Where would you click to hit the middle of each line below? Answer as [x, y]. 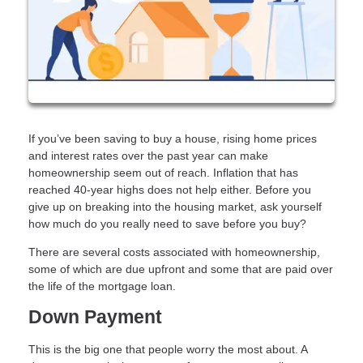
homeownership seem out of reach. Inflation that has [163, 172]
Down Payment [95, 317]
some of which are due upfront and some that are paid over [181, 269]
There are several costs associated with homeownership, [174, 252]
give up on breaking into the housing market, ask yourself [175, 206]
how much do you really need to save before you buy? [167, 223]
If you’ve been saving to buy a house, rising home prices [173, 138]
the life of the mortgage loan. [104, 286]
